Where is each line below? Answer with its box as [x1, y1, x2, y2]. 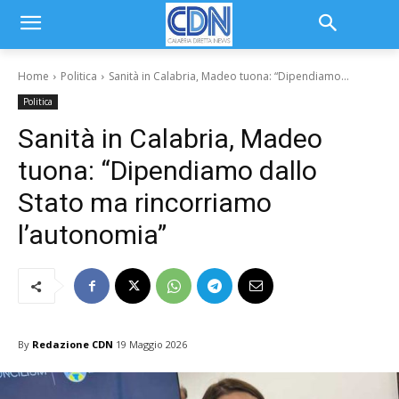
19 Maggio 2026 [116, 338, 187, 352]
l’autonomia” [18, 219, 167, 250]
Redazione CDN [32, 337, 113, 351]
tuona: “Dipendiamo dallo [18, 155, 317, 186]
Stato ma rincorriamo [18, 187, 272, 218]
